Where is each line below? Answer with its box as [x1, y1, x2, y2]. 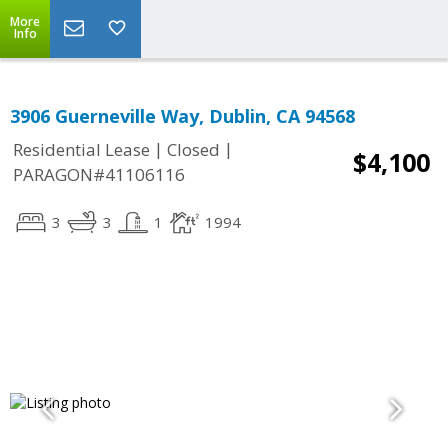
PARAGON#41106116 [13, 163, 185, 187]
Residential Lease [13, 138, 150, 162]
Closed [167, 138, 220, 162]
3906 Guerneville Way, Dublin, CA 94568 [10, 104, 355, 128]
